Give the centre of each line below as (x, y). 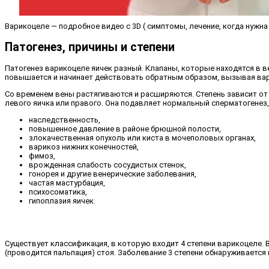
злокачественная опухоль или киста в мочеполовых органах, (142, 138)
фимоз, (42, 156)
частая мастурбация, (67, 183)
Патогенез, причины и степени (90, 47)
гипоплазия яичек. (62, 201)
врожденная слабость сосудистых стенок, (107, 165)
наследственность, (65, 119)
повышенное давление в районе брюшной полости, (125, 128)
